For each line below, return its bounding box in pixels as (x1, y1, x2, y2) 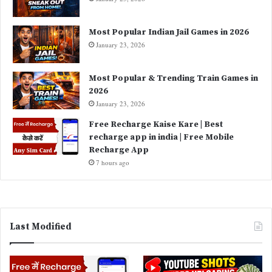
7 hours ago (96, 157, 129, 167)
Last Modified (10, 220, 72, 233)
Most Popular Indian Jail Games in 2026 (89, 26, 251, 38)
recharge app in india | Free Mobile (89, 131, 234, 143)
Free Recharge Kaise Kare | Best (89, 118, 223, 130)
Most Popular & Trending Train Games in (89, 72, 258, 84)
